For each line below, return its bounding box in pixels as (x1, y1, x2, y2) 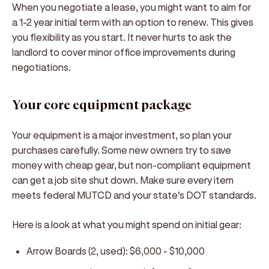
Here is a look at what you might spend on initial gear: (12, 219, 241, 230)
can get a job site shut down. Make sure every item (12, 174, 234, 186)
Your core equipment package (12, 97, 192, 113)
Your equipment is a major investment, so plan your (12, 129, 232, 141)
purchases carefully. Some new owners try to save (12, 144, 231, 156)
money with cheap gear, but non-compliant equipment (12, 159, 251, 171)
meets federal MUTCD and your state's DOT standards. (12, 189, 256, 201)
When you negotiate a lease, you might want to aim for (12, 1, 251, 13)
